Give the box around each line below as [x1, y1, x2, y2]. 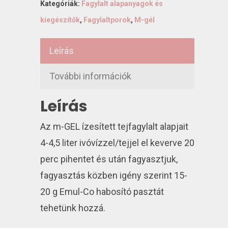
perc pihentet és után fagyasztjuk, [40, 154, 178, 165]
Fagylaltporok [83, 16, 131, 24]
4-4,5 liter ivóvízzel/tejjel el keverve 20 [40, 137, 194, 149]
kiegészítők [40, 16, 80, 24]
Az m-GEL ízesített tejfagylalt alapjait [40, 121, 188, 132]
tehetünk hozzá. [40, 203, 105, 214]
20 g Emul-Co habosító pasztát [40, 186, 164, 197]
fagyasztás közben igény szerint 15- [40, 170, 187, 181]
